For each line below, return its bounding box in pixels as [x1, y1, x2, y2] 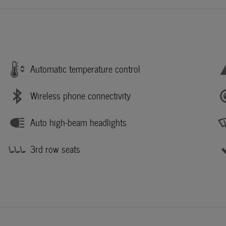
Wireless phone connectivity [30, 88, 131, 103]
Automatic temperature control [30, 62, 140, 77]
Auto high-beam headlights [30, 115, 127, 130]
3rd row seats [30, 142, 80, 157]
